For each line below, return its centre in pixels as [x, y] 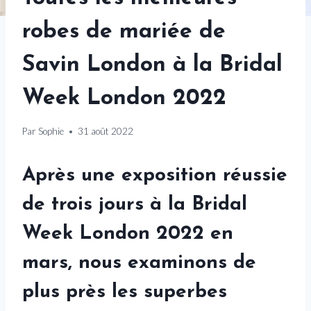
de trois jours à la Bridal [135, 205]
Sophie [51, 132]
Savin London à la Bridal [152, 65]
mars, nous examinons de [139, 263]
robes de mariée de [124, 32]
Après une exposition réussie [155, 176]
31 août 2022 [106, 132]
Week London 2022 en [128, 234]
